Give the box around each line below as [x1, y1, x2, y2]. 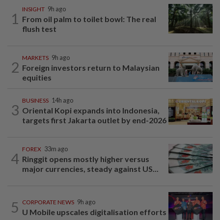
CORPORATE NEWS [22, 198, 74, 206]
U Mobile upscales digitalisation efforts [22, 207, 166, 217]
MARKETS [22, 54, 49, 61]
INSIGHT [22, 5, 45, 13]
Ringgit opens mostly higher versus [22, 154, 149, 164]
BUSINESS [22, 96, 49, 104]
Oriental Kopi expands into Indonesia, [22, 105, 160, 115]
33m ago [44, 145, 68, 153]
